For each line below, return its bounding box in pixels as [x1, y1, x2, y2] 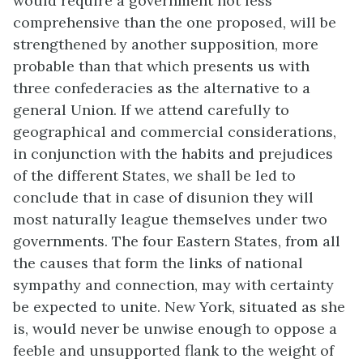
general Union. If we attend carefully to [13, 100, 289, 120]
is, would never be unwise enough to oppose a [13, 319, 337, 339]
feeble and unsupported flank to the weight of [13, 341, 334, 361]
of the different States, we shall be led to [13, 166, 296, 186]
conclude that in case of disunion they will [13, 188, 314, 207]
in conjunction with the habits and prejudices [13, 144, 333, 164]
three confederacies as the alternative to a [13, 79, 310, 98]
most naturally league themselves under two [13, 210, 327, 229]
